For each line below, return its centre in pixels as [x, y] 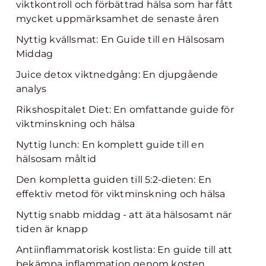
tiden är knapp [52, 229]
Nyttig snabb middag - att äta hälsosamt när [124, 215]
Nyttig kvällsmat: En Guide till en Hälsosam [121, 39]
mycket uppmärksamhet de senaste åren [118, 19]
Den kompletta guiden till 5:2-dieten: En [114, 180]
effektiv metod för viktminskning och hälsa [121, 194]
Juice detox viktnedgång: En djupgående [117, 75]
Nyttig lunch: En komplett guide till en [110, 145]
